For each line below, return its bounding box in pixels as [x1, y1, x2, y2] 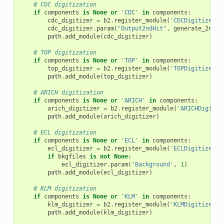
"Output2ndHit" [117, 24, 166, 32]
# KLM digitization [33, 184, 96, 192]
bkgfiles [57, 152, 86, 160]
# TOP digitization [33, 48, 96, 56]
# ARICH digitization [33, 88, 103, 96]
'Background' [131, 160, 173, 168]
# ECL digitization [33, 128, 96, 136]
